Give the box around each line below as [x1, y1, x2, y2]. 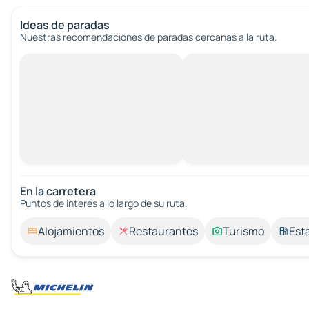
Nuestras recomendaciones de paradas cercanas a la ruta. [20, 30, 277, 43]
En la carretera [20, 183, 96, 199]
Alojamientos [38, 223, 104, 239]
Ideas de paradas [20, 17, 110, 32]
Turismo [223, 223, 264, 239]
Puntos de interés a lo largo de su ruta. [20, 197, 188, 210]
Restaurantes [129, 223, 198, 239]
